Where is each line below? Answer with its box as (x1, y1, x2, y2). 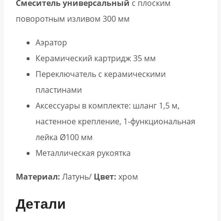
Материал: (16, 171, 60, 183)
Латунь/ (60, 171, 94, 183)
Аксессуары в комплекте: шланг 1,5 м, (36, 100, 180, 111)
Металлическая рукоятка (36, 147, 131, 159)
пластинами (36, 84, 82, 96)
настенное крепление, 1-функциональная (36, 116, 195, 127)
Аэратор (36, 37, 67, 48)
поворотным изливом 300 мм (16, 13, 130, 25)
